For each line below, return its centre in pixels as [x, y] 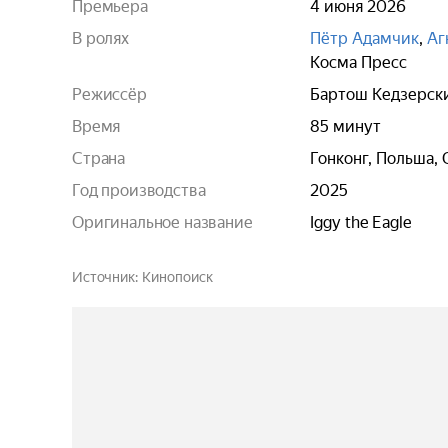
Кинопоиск [177, 277]
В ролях [100, 38]
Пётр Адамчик [364, 38]
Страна [99, 158]
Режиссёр [109, 94]
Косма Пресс [358, 62]
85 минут [345, 126]
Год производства [139, 190]
